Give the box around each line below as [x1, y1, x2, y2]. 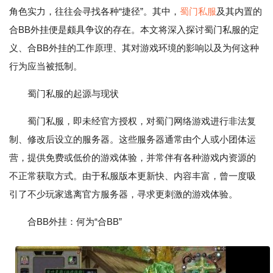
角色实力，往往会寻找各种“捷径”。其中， [9, 6, 180, 16]
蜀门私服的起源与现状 [27, 88, 119, 99]
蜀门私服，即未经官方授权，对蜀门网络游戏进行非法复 [27, 116, 256, 126]
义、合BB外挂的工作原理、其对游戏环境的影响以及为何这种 [9, 43, 259, 53]
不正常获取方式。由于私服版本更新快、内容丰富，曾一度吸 [9, 171, 256, 181]
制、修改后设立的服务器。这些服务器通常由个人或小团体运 [9, 134, 256, 144]
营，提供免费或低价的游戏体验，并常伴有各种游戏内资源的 [9, 152, 256, 163]
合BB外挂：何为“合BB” [27, 216, 122, 227]
